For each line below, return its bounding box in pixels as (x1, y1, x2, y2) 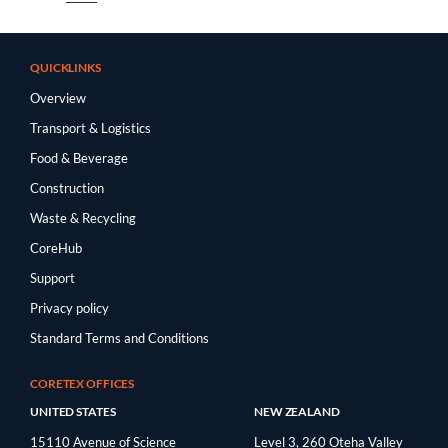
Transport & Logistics (30, 119, 151, 136)
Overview (30, 89, 86, 106)
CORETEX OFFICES (30, 375, 135, 391)
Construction (30, 179, 104, 196)
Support (30, 269, 75, 286)
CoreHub (30, 239, 82, 256)
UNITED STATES (30, 403, 116, 419)
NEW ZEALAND (254, 403, 340, 419)
